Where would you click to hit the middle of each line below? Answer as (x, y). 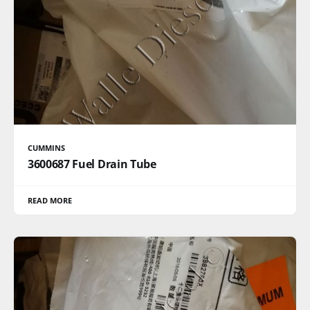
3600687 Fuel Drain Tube (92, 164)
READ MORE (50, 200)
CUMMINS (47, 147)
